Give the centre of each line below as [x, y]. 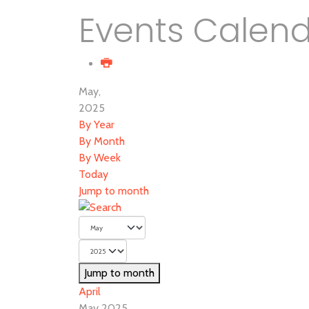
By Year [97, 124]
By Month [102, 141]
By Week [100, 158]
